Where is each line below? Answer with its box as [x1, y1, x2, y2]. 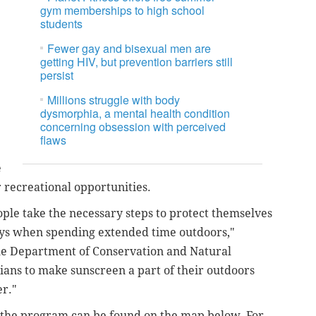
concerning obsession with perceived [40, 119, 226, 135]
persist [40, 67, 74, 84]
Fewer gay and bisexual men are [47, 40, 212, 57]
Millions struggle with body [47, 92, 181, 109]
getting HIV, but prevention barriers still [40, 54, 233, 71]
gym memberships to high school [40, 2, 205, 19]
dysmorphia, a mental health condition [40, 105, 231, 122]
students [40, 16, 83, 32]
